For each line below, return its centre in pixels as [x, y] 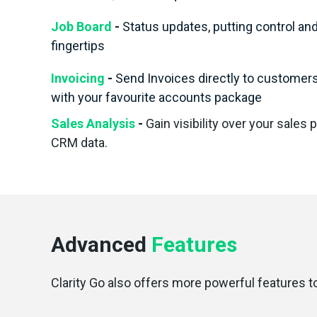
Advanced [101, 244]
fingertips [78, 46]
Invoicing [79, 78]
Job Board [83, 27]
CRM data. [79, 143]
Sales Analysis [94, 123]
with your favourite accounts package [156, 97]
